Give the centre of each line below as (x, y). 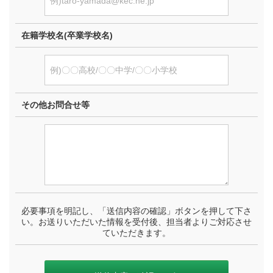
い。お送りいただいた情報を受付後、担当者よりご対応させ (136, 222)
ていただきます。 (136, 233)
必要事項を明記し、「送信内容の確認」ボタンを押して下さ (136, 211)
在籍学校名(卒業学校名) (67, 36)
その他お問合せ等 (55, 105)
